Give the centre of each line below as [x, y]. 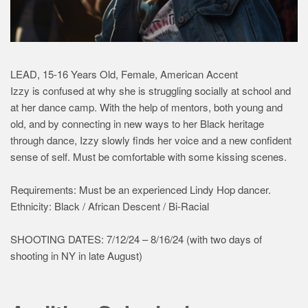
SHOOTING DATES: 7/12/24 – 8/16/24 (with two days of [136, 239]
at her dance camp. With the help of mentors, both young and [146, 107]
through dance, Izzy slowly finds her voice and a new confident [151, 140]
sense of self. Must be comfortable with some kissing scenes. [148, 156]
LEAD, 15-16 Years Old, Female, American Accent [124, 74]
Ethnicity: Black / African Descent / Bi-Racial [110, 206]
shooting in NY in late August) [76, 255]
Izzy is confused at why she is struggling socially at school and [151, 90]
